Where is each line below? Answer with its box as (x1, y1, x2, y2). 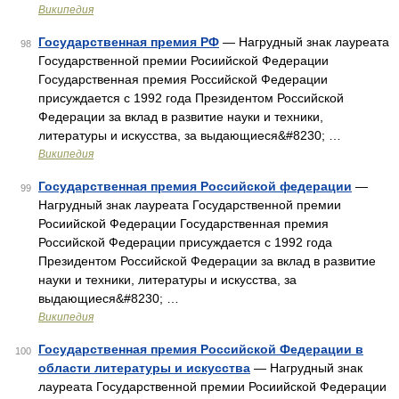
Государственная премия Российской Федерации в (38, 342, 363, 356)
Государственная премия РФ (38, 35, 219, 49)
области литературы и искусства (38, 361, 250, 375)
